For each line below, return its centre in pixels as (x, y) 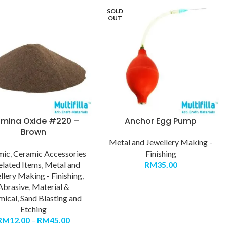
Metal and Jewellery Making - (161, 142)
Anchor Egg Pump (161, 121)
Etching (33, 209)
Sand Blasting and (51, 198)
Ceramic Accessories (49, 154)
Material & (50, 187)
